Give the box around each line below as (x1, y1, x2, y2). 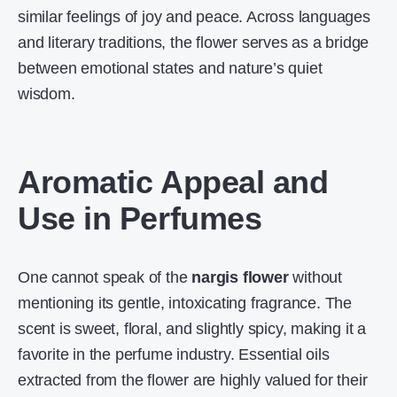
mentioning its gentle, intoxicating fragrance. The (18, 294, 352, 312)
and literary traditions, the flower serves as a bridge (18, 34, 370, 51)
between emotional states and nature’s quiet (18, 59, 323, 77)
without (288, 269, 343, 286)
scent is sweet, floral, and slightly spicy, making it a (18, 320, 366, 338)
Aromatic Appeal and (18, 164, 329, 200)
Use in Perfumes (18, 200, 262, 237)
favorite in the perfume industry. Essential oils (18, 346, 330, 363)
